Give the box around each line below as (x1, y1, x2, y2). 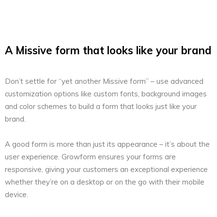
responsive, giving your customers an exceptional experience (5, 165, 208, 174)
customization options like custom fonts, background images (5, 89, 207, 99)
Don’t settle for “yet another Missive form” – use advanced (5, 77, 203, 86)
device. (5, 190, 28, 200)
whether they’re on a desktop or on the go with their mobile (5, 177, 204, 187)
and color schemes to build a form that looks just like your (5, 102, 197, 111)
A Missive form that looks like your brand (5, 44, 212, 58)
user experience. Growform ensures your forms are (5, 152, 176, 162)
